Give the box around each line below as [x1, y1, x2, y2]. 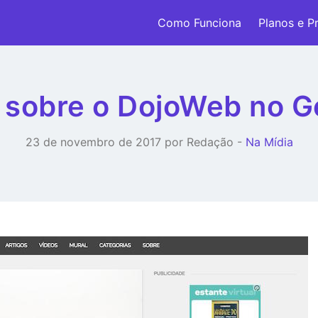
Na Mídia [245, 135, 293, 149]
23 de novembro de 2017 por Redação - [25, 135, 246, 149]
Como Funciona [158, 16, 241, 30]
